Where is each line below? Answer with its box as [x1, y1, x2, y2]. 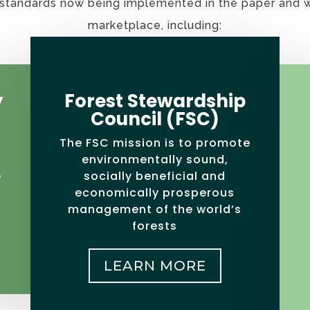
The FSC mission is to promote [59, 135, 250, 152]
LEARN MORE [103, 257, 206, 275]
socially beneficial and [84, 168, 226, 185]
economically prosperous [75, 185, 235, 201]
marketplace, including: [88, 19, 222, 33]
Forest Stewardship [64, 89, 246, 114]
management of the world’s [68, 201, 242, 218]
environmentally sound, [81, 152, 228, 168]
